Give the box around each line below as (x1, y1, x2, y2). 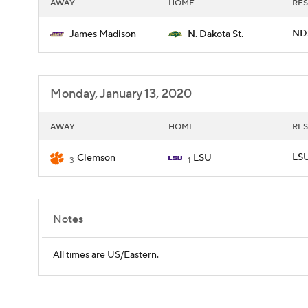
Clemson (77, 152, 115, 164)
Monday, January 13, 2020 (50, 86, 192, 102)
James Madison (69, 28, 136, 41)
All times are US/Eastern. (53, 249, 159, 261)
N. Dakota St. (188, 28, 243, 41)
